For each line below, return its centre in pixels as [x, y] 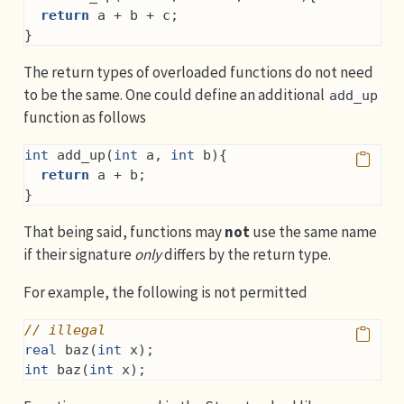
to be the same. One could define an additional [175, 95]
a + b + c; [133, 15]
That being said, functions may [124, 232]
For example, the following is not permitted [165, 292]
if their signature [78, 254]
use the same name [313, 232]
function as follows [84, 117]
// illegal [64, 330]
